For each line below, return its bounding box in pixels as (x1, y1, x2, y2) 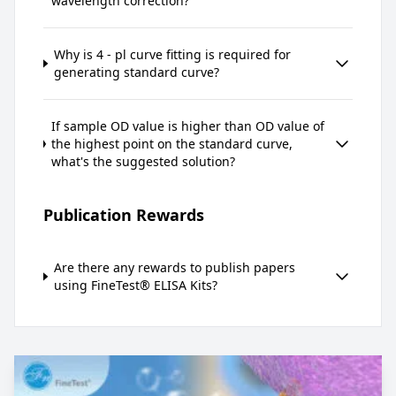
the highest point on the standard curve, (51, 134, 293, 152)
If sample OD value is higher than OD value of (51, 117, 325, 134)
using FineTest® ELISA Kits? (53, 276, 217, 293)
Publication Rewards (43, 203, 204, 225)
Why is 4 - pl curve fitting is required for (53, 45, 291, 63)
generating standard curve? (53, 63, 219, 80)
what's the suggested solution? (51, 152, 236, 170)
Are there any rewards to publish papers (53, 258, 295, 276)
